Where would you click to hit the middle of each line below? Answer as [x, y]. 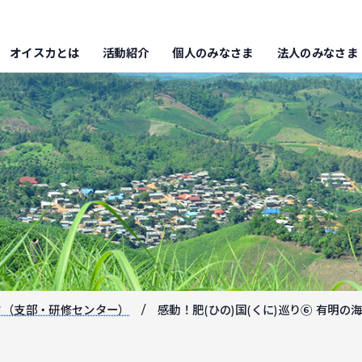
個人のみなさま [213, 53]
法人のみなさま [318, 53]
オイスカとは [45, 53]
